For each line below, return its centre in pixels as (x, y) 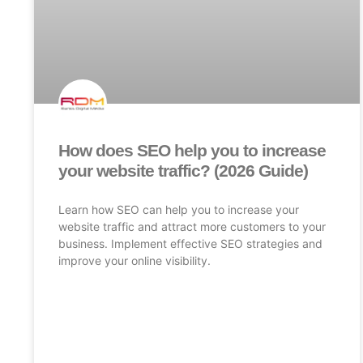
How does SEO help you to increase (192, 150)
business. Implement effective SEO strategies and (190, 243)
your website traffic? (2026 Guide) (183, 170)
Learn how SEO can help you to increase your (179, 209)
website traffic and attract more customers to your (192, 226)
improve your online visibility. (135, 260)
